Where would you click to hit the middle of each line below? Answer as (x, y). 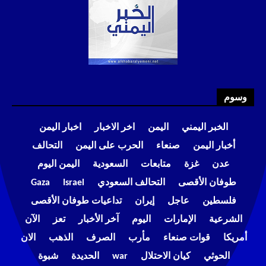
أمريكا (235, 238)
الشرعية (226, 220)
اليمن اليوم (58, 165)
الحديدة (85, 257)
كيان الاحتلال (165, 257)
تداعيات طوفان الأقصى (76, 202)
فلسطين (219, 202)
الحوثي (216, 257)
